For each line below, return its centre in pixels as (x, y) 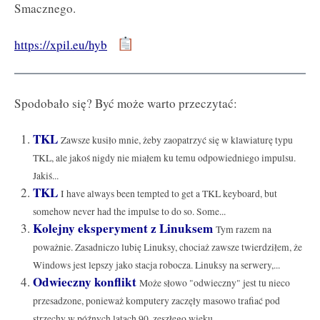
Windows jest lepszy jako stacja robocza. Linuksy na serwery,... (156, 265)
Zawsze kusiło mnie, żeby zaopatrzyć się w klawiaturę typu (176, 140)
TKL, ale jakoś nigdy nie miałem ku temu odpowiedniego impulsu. (164, 158)
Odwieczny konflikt (84, 282)
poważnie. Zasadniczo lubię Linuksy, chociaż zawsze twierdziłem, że (167, 247)
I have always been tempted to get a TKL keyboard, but (169, 194)
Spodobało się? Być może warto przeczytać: (126, 103)
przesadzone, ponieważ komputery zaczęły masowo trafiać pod (156, 301)
